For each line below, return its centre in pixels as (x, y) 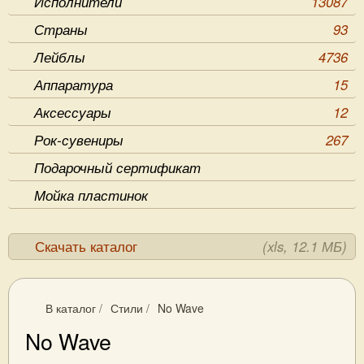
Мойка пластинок (91, 195)
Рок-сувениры (79, 140)
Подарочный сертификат (117, 167)
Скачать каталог (86, 246)
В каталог (71, 308)
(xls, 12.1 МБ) (305, 246)
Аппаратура (74, 84)
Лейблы (60, 57)
